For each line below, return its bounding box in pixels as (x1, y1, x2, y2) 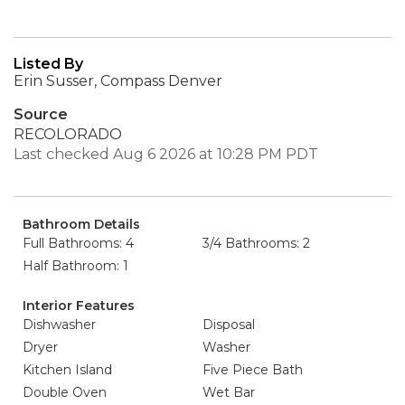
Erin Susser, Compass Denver (14, 72, 222, 89)
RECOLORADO (14, 126, 122, 143)
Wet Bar (202, 384, 255, 400)
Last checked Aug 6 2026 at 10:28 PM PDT (14, 146, 318, 163)
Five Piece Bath (202, 362, 303, 378)
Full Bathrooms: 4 (23, 235, 134, 251)
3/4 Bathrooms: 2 (202, 235, 310, 251)
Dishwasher (23, 316, 96, 333)
